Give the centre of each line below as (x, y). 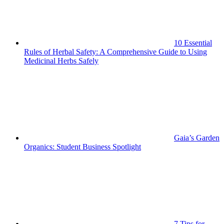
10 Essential (193, 43)
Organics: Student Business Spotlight (82, 147)
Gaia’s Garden (197, 138)
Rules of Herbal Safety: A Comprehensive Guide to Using (115, 52)
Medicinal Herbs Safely (61, 61)
